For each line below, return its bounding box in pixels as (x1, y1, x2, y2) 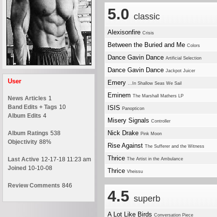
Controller (151, 119, 170, 124)
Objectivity (8, 139, 37, 145)
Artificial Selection (166, 56, 201, 61)
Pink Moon (140, 131, 162, 136)
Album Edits (8, 112, 41, 119)
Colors (187, 43, 200, 48)
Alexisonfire (108, 29, 142, 36)
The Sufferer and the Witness (145, 144, 204, 149)
